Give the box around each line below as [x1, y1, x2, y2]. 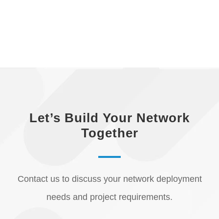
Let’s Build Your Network [29, 110, 190, 125]
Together [81, 126, 138, 140]
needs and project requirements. [46, 192, 173, 202]
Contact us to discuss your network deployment [17, 174, 202, 184]
